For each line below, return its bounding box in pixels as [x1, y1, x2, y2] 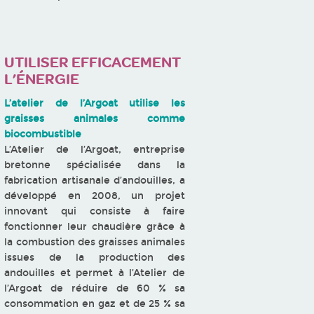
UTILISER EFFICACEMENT [4, 53, 182, 71]
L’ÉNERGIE [4, 69, 80, 88]
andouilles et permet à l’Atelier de [4, 266, 185, 279]
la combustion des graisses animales [4, 235, 185, 248]
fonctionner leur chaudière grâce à [4, 220, 185, 233]
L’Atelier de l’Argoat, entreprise [4, 143, 185, 156]
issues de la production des [4, 251, 185, 264]
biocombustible [4, 128, 85, 140]
